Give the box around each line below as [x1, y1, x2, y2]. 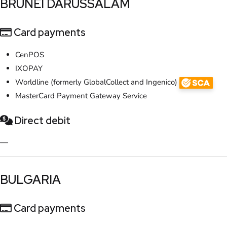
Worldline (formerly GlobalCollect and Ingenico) [15, 77, 179, 88]
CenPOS [15, 50, 44, 60]
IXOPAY [15, 63, 43, 74]
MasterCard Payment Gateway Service [15, 91, 147, 101]
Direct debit [13, 114, 70, 128]
